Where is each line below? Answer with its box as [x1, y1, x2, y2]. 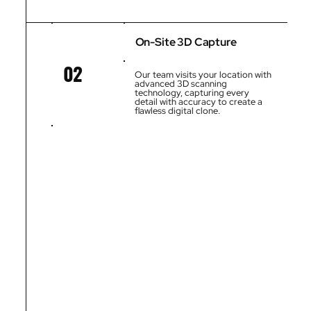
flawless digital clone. [135, 105, 221, 117]
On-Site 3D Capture [135, 34, 237, 49]
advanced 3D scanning [135, 78, 228, 90]
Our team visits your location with [135, 69, 272, 81]
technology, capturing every [135, 87, 250, 99]
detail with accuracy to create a [135, 96, 263, 108]
